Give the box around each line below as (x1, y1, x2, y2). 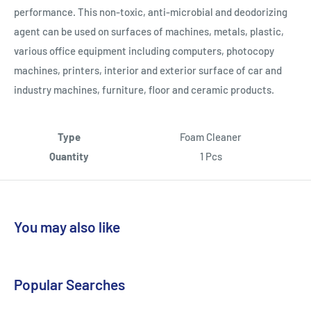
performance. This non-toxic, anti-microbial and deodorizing (14, 5, 287, 18)
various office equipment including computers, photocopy (14, 44, 274, 57)
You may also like (14, 218, 120, 236)
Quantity (49, 150, 89, 163)
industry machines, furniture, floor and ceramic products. (14, 83, 276, 96)
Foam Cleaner (180, 131, 242, 144)
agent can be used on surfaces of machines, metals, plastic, (14, 24, 284, 37)
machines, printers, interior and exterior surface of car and (14, 63, 282, 76)
